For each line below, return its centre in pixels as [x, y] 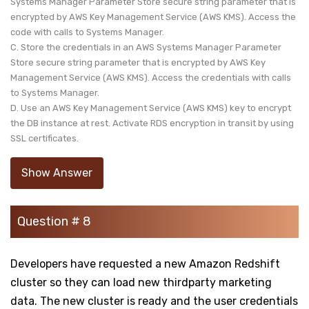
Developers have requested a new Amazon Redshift [145, 263]
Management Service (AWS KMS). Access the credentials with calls [151, 77]
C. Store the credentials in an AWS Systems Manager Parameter [146, 47]
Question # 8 [54, 221]
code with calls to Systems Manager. [88, 32]
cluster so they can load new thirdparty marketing [141, 282]
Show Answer [57, 172]
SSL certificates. [46, 138]
